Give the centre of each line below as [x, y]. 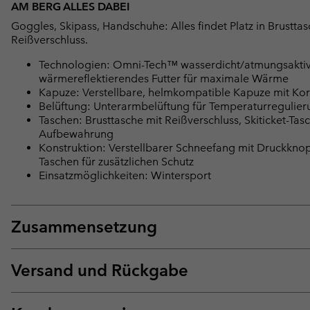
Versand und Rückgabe [100, 270]
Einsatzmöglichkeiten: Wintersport [125, 175]
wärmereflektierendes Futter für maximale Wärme [164, 78]
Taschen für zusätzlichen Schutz [116, 161]
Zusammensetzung [84, 226]
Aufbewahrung [76, 134]
